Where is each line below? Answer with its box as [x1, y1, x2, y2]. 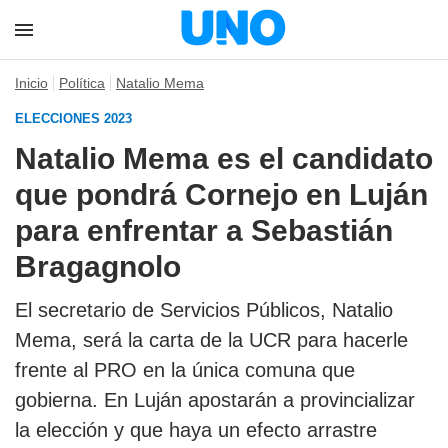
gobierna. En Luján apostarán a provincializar [15, 389, 415, 411]
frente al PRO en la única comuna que [15, 359, 355, 381]
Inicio [15, 75, 48, 91]
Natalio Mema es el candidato [15, 142, 433, 175]
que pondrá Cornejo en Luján [15, 178, 428, 211]
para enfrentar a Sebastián [15, 214, 393, 247]
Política [59, 75, 105, 91]
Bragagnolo [15, 250, 181, 283]
